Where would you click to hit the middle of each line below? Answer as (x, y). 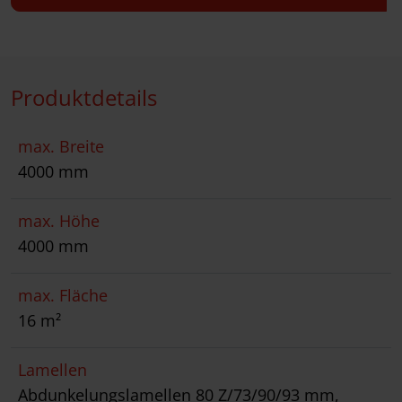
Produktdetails (84, 98)
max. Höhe (59, 221)
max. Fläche (63, 296)
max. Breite (61, 147)
